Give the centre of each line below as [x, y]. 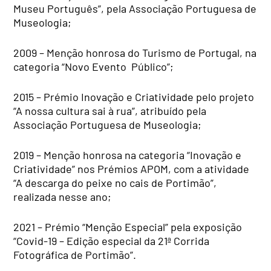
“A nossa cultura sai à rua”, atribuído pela [110, 111]
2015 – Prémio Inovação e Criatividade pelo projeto [134, 97]
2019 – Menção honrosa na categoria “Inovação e [128, 155]
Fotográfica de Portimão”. [75, 255]
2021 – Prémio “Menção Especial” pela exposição [128, 227]
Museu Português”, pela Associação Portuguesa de [135, 9]
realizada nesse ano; [63, 197]
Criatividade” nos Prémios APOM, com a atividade [132, 169]
